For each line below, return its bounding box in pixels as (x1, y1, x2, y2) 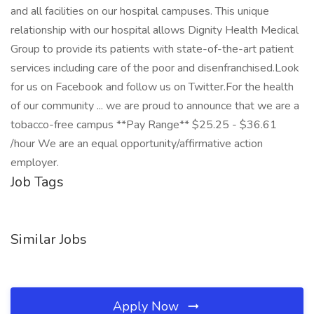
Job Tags (11, 172, 64, 191)
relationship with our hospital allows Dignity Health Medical (11, 22, 299, 38)
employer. (11, 155, 59, 170)
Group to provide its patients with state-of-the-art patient (11, 41, 294, 57)
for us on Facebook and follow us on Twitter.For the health (11, 79, 294, 95)
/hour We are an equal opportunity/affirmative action (11, 136, 263, 151)
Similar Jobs (11, 230, 87, 249)
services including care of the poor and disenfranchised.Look (11, 60, 299, 76)
